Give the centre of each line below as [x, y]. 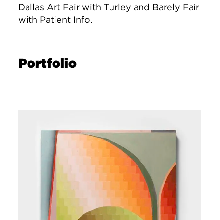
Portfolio [48, 63]
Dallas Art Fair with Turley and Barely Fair [109, 7]
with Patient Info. [55, 20]
